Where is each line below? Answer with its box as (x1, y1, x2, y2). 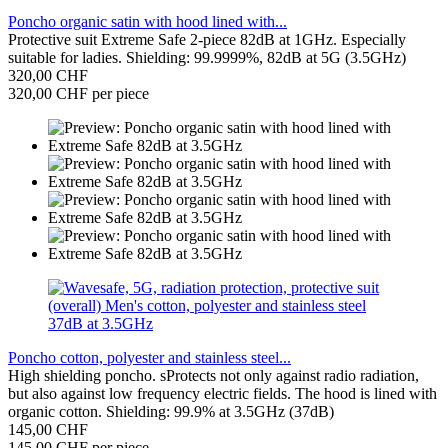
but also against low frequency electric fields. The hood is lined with (8, 385, 437, 403)
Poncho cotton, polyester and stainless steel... (8, 349, 291, 367)
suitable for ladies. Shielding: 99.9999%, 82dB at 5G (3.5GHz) (8, 49, 406, 67)
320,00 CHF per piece (8, 85, 149, 103)
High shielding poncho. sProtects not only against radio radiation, (8, 367, 419, 385)
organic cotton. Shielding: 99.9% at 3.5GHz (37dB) (8, 403, 334, 421)
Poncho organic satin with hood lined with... (8, 13, 287, 31)
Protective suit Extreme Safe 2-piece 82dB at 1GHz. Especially (8, 31, 406, 49)
